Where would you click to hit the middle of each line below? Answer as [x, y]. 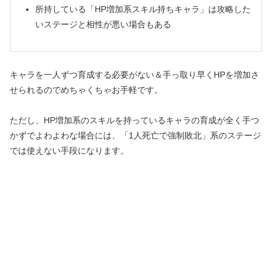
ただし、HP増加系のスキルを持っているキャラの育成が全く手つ [134, 121]
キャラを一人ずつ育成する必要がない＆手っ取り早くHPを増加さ [134, 74]
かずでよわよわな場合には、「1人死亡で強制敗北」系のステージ [135, 136]
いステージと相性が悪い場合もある [103, 24]
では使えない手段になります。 [69, 151]
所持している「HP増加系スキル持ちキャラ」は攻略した [143, 9]
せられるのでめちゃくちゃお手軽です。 [86, 90]
